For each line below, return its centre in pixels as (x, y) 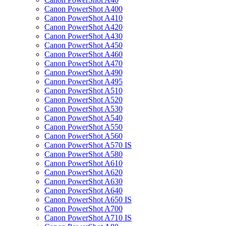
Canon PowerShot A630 (83, 181)
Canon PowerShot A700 (83, 209)
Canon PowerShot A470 (83, 63)
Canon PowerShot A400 (83, 9)
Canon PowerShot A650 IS (88, 200)
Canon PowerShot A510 (83, 91)
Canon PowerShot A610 (83, 163)
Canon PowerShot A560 (83, 136)
